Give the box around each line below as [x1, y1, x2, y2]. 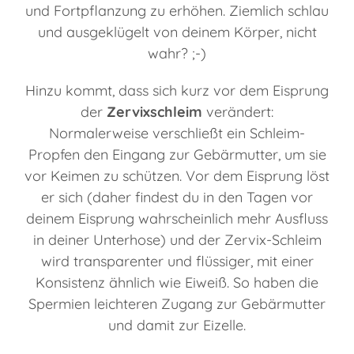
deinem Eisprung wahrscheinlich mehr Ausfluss [26, 209, 328, 228]
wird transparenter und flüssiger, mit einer [40, 252, 314, 271]
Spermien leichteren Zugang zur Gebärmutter [28, 295, 326, 314]
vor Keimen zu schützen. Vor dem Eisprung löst [24, 167, 330, 186]
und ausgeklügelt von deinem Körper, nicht [37, 23, 317, 42]
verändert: [202, 103, 273, 122]
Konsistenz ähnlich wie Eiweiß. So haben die [36, 273, 318, 292]
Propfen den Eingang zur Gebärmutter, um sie [28, 145, 326, 164]
